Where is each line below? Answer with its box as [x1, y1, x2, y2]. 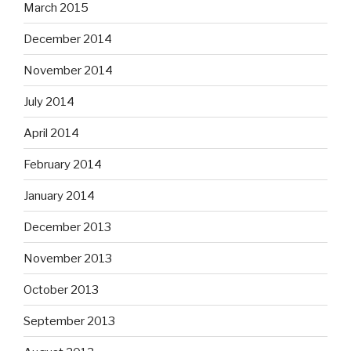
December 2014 [24, 31, 112, 46]
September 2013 [24, 313, 115, 328]
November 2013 [24, 251, 112, 266]
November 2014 [24, 63, 113, 78]
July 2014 [24, 94, 74, 109]
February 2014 [24, 157, 102, 172]
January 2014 [24, 188, 95, 203]
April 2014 [24, 125, 79, 140]
